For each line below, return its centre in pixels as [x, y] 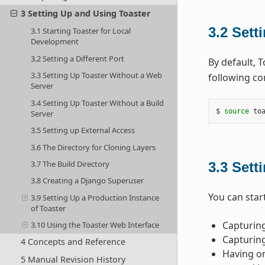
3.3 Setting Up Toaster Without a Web [97, 75]
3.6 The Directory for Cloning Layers [93, 147]
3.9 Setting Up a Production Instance [95, 197]
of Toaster [49, 208]
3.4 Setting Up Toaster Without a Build [98, 103]
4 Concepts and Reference [73, 242]
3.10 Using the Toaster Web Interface [95, 225]
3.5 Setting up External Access [83, 130]
